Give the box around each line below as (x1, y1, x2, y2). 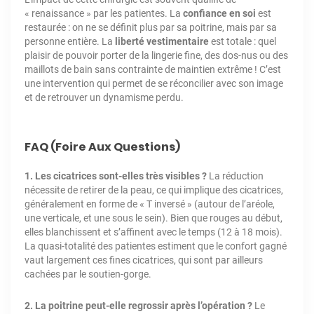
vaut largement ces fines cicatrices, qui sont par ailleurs (25, 254, 263, 266)
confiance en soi (183, 8, 256, 20)
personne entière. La (25, 36, 115, 48)
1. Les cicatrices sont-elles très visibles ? (25, 170, 207, 182)
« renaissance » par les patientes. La (25, 8, 183, 20)
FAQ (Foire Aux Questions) (25, 139, 180, 156)
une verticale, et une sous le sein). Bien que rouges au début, (25, 212, 282, 224)
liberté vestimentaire (115, 36, 209, 48)
